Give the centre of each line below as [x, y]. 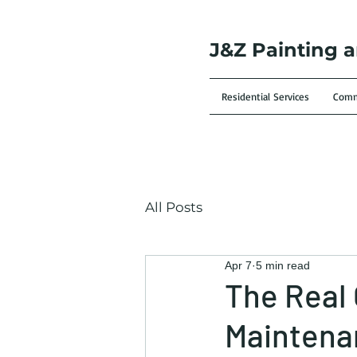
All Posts [174, 207]
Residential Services [265, 96]
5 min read [283, 265]
